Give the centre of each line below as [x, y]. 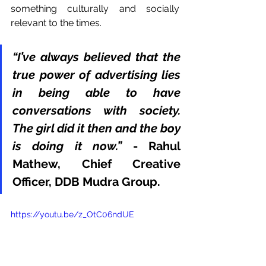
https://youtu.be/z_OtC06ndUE [72, 215]
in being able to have [96, 93]
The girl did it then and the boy [96, 129]
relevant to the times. [57, 23]
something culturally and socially [95, 9]
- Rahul [151, 146]
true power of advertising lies [96, 75]
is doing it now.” [67, 146]
